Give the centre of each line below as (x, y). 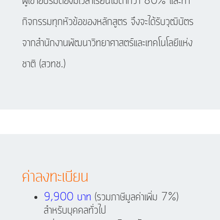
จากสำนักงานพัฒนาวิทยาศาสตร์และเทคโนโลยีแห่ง (107, 43)
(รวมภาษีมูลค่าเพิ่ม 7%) (135, 198)
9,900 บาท (67, 198)
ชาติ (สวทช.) (43, 65)
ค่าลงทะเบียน (55, 178)
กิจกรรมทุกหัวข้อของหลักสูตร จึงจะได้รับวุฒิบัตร (108, 22)
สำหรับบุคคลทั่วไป (75, 211)
